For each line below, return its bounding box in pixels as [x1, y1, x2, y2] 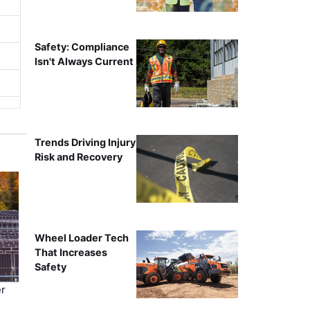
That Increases [34, 246, 107, 259]
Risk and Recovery [34, 151, 122, 163]
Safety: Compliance [34, 41, 129, 53]
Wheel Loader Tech [34, 232, 129, 244]
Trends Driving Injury [34, 136, 136, 149]
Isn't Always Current [34, 55, 134, 68]
